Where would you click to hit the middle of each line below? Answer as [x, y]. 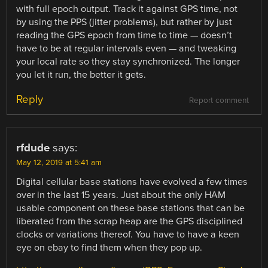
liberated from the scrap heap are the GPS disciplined [130, 222]
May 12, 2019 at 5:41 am [59, 163]
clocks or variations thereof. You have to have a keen [128, 235]
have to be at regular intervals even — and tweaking [127, 49]
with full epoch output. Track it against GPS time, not [127, 9]
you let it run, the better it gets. [81, 75]
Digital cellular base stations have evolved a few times [132, 182]
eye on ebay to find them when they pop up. [109, 248]
